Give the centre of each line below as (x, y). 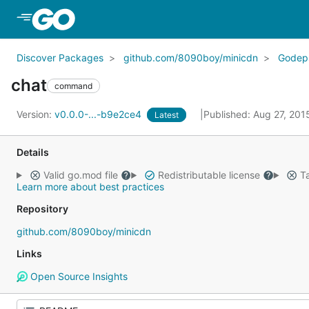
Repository (42, 209)
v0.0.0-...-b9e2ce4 (99, 114)
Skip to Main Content (133, 19)
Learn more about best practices (90, 187)
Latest (167, 115)
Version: (36, 114)
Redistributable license (209, 175)
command (73, 86)
